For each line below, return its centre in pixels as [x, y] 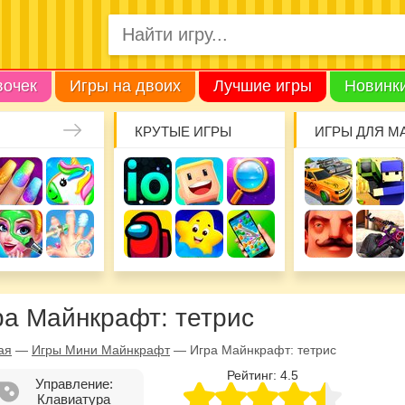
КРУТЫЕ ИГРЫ [183, 131]
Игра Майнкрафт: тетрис [263, 349]
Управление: [74, 383]
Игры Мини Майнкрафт [101, 349]
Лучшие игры [263, 85]
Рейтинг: [253, 375]
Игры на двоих [125, 85]
